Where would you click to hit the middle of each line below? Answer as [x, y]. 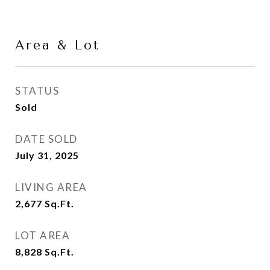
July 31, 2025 [47, 155]
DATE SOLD [46, 139]
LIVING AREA [51, 187]
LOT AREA [42, 235]
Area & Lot [58, 45]
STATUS [37, 91]
